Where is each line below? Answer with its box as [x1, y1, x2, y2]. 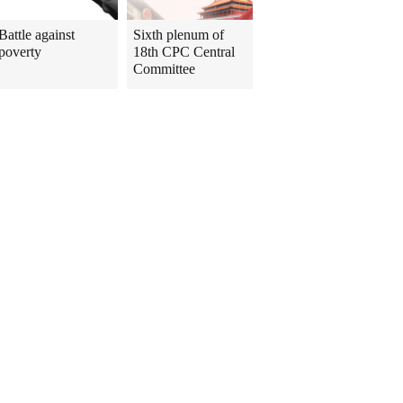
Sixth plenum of [133, 27, 224, 42]
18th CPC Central [133, 44, 235, 59]
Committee [133, 61, 195, 76]
